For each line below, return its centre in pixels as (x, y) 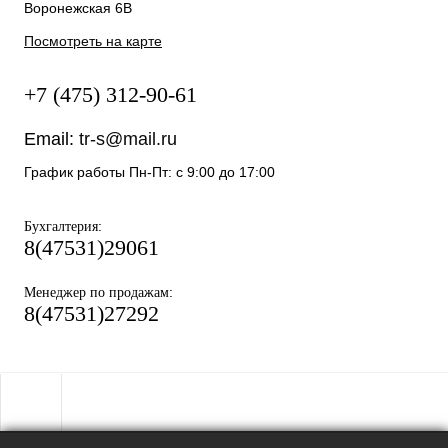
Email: (51, 139)
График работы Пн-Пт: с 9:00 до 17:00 (149, 172)
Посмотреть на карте (93, 41)
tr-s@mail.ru (128, 139)
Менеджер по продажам (96, 292)
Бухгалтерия (61, 226)
